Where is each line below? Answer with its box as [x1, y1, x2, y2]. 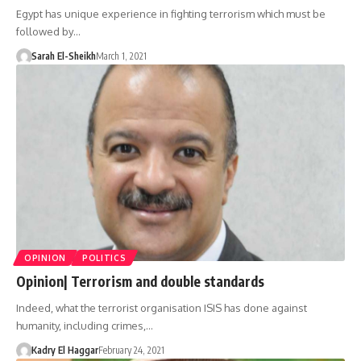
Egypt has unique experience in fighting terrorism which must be [16, 6, 326, 20]
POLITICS [81, 253, 127, 263]
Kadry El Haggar [31, 344, 98, 357]
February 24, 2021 [98, 344, 164, 357]
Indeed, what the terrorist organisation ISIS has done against [16, 301, 307, 315]
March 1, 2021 [95, 49, 147, 62]
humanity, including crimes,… [16, 319, 153, 333]
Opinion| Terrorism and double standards [16, 272, 264, 291]
